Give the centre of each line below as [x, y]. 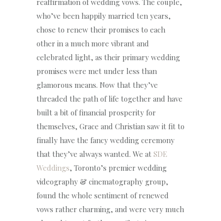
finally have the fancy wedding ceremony [106, 140]
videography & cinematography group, [102, 181]
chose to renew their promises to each [101, 29]
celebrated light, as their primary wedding [108, 57]
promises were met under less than [97, 71]
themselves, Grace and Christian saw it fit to [110, 126]
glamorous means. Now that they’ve [97, 85]
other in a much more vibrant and [93, 43]
